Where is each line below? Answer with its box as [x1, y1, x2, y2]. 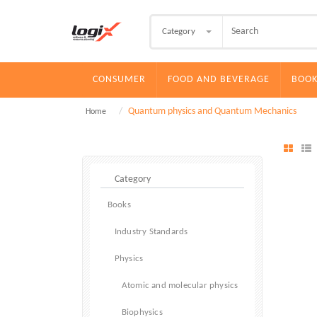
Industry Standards [114, 227, 188, 236]
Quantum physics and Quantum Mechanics [127, 106, 296, 117]
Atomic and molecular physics [121, 281, 238, 290]
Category [162, 27, 195, 36]
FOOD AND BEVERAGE [167, 74, 270, 85]
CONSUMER [92, 74, 146, 85]
